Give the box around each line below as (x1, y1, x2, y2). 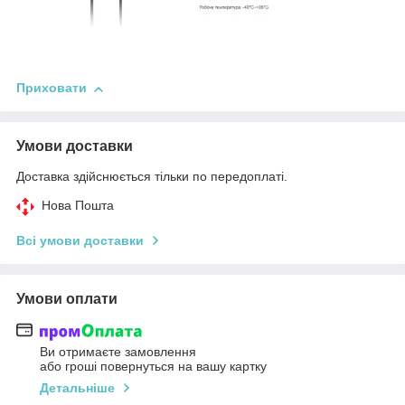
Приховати (16, 80, 87, 96)
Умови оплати (16, 291, 118, 307)
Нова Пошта (42, 198, 114, 213)
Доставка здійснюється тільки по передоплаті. (16, 169, 287, 184)
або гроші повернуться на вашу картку (40, 358, 267, 373)
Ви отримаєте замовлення (40, 344, 196, 359)
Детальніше (40, 380, 115, 395)
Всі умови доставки (16, 233, 144, 249)
